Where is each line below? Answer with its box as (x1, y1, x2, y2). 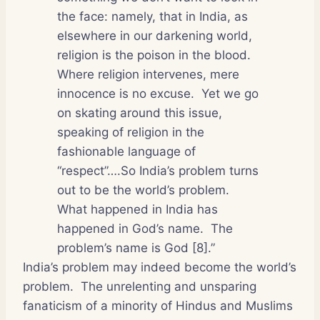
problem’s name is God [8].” (57, 240, 215, 255)
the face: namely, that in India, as (57, 9, 248, 24)
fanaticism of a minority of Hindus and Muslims (23, 298, 293, 313)
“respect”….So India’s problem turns (57, 163, 259, 178)
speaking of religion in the (57, 124, 204, 139)
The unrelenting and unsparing (81, 279, 256, 294)
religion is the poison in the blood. (57, 47, 251, 62)
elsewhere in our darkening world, (57, 28, 252, 43)
